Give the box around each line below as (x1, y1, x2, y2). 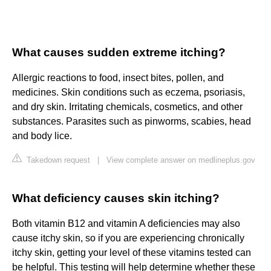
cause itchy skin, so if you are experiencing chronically (12, 233, 244, 244)
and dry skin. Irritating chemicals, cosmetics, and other (12, 102, 243, 113)
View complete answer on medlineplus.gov (106, 155, 255, 165)
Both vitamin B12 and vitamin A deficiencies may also (12, 218, 240, 229)
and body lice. (12, 131, 72, 142)
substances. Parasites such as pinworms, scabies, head (12, 116, 251, 127)
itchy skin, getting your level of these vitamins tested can (12, 247, 251, 258)
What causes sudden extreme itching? (12, 46, 226, 59)
